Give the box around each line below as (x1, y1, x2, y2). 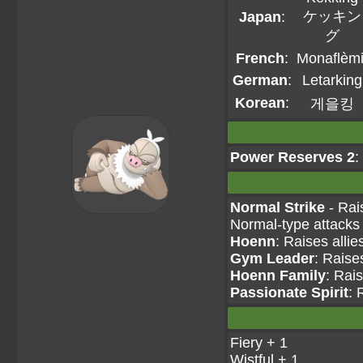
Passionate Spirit (230, 284, 348, 301)
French (236, 50, 284, 66)
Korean (235, 95, 285, 111)
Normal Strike (230, 199, 325, 216)
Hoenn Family (230, 267, 326, 284)
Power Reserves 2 (230, 149, 355, 165)
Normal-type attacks (230, 216, 360, 233)
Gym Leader (230, 250, 314, 267)
